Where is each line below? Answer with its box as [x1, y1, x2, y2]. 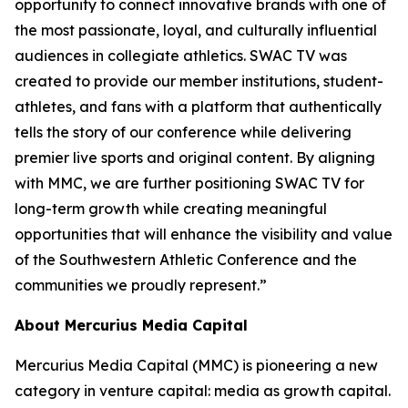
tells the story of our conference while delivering [15, 123, 352, 141]
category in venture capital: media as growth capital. [15, 382, 391, 400]
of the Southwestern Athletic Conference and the [15, 250, 357, 269]
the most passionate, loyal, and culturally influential [15, 21, 377, 39]
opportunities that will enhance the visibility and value [15, 225, 393, 243]
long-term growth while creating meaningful [15, 199, 327, 218]
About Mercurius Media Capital [15, 316, 248, 334]
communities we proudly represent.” [15, 276, 267, 294]
